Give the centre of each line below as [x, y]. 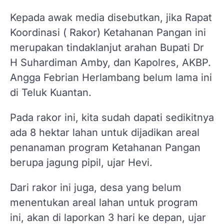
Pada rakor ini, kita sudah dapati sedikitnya [112, 117]
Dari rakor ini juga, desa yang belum [96, 187]
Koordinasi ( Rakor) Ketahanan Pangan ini [108, 32]
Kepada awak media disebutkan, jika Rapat [111, 17]
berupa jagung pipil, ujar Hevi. [81, 162]
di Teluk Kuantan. [51, 92]
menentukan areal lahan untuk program [104, 202]
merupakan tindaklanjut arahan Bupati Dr [107, 47]
